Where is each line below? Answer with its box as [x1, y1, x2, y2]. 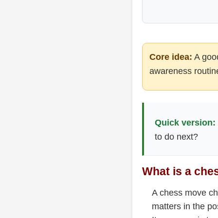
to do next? [154, 132, 198, 142]
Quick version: [154, 118, 216, 128]
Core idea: [149, 52, 192, 62]
